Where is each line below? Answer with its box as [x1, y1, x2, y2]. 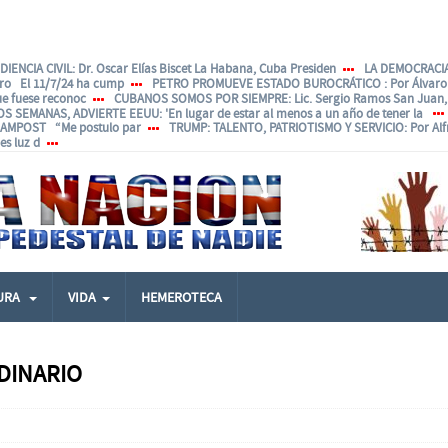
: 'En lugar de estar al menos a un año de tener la [159, 104, 426, 122]
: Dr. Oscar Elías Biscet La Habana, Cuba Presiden [72, 60, 336, 77]
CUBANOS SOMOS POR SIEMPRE [114, 89, 288, 107]
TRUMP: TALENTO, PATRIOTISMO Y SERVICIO [169, 119, 404, 137]
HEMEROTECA [141, 288, 222, 307]
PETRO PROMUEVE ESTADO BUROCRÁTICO [152, 74, 384, 92]
